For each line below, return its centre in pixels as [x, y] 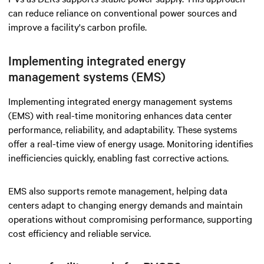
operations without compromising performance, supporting [130, 218]
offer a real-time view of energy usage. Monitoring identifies [131, 143]
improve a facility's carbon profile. [77, 26]
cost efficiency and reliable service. [80, 232]
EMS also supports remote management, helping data [118, 190]
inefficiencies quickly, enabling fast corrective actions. [118, 157]
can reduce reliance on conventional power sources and [123, 12]
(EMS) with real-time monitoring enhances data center [120, 115]
